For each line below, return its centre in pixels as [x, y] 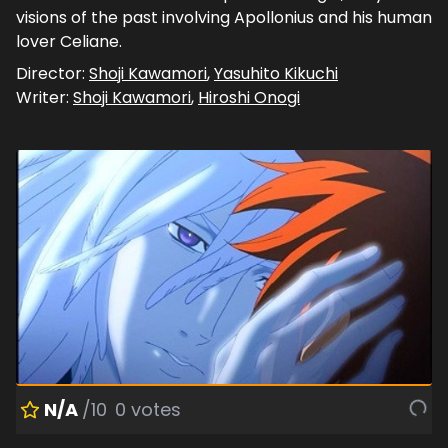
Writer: [44, 98]
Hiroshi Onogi [249, 98]
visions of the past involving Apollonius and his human [224, 18]
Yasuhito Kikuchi [276, 74]
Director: [52, 74]
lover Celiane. [69, 42]
